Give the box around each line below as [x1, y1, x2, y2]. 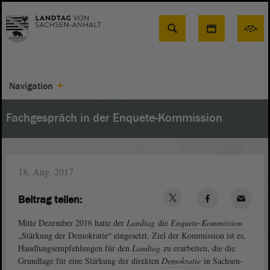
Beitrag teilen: [18, 192, 82, 207]
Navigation [9, 80, 53, 92]
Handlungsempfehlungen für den [18, 242, 132, 254]
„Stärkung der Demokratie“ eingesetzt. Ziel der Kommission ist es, [18, 230, 246, 241]
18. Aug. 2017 [18, 165, 74, 178]
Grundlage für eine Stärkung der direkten [18, 255, 162, 266]
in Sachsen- [201, 255, 243, 266]
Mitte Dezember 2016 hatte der [18, 217, 127, 228]
